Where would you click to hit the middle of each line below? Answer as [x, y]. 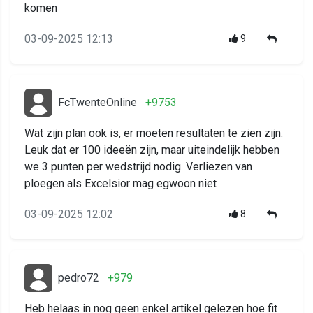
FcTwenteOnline [97, 103]
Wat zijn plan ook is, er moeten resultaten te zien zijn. [154, 133]
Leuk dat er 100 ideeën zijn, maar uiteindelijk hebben [152, 150]
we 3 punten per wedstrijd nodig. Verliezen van [138, 167]
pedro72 [79, 278]
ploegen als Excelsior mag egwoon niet [121, 184]
